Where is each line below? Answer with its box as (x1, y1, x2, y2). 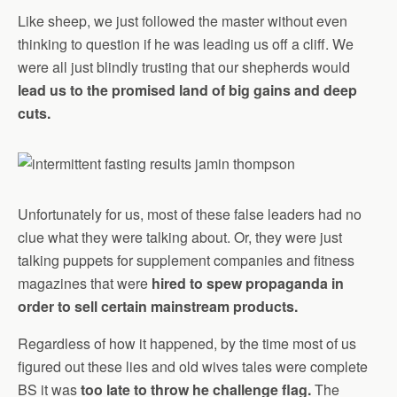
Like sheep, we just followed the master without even (18, 11, 347, 31)
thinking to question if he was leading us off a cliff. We (18, 34, 354, 54)
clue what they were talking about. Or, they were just (18, 227, 342, 247)
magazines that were (18, 273, 148, 293)
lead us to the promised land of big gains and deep (18, 80, 357, 100)
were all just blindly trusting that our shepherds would (18, 57, 350, 77)
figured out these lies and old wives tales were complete (18, 356, 368, 377)
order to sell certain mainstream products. (18, 296, 298, 316)
